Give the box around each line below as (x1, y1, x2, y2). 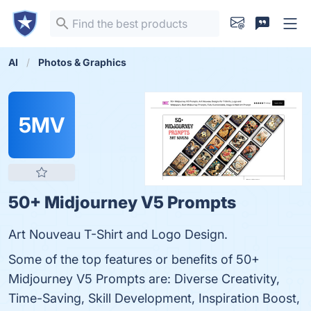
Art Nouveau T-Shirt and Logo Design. (8, 227, 228, 242)
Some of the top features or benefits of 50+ (8, 252, 260, 267)
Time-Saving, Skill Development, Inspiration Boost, (8, 291, 300, 305)
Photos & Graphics (38, 56, 126, 68)
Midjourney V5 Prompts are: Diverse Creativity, (8, 271, 280, 286)
